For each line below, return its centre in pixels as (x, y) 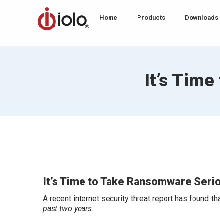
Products (151, 17)
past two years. (69, 209)
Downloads (202, 17)
